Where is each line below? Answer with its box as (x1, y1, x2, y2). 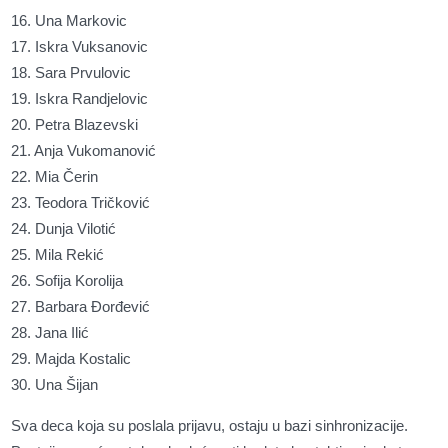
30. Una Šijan (11, 376, 103, 393)
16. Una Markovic (11, 12, 128, 29)
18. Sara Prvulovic (11, 64, 136, 81)
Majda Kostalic (35, 350, 136, 367)
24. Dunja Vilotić (11, 220, 121, 237)
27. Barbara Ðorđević (11, 298, 151, 315)
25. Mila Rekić (11, 246, 109, 263)
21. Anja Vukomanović (11, 142, 161, 159)
